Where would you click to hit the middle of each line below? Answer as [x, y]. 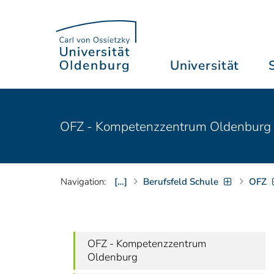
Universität [205, 65]
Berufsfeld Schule [181, 182]
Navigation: [83, 182]
